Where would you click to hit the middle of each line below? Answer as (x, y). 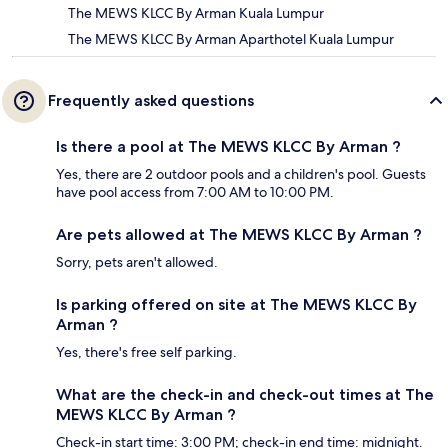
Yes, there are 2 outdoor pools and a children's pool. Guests (241, 174)
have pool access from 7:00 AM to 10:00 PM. (195, 192)
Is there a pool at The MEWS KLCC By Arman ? (228, 147)
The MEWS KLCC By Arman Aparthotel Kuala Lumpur (231, 39)
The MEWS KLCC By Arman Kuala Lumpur (196, 13)
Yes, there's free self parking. (146, 352)
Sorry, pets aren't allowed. (137, 262)
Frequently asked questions (151, 101)
